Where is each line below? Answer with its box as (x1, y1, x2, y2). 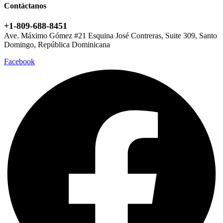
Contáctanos (4, 1, 46, 10)
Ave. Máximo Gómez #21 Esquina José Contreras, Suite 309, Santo (4, 31, 217, 40)
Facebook (4, 57, 35, 66)
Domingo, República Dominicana (4, 40, 110, 49)
